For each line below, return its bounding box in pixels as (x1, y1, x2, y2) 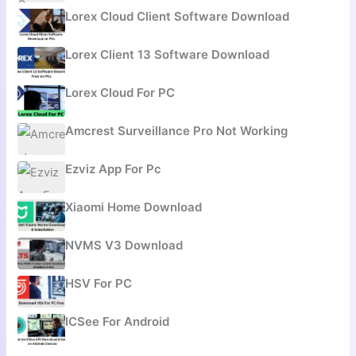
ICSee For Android (65, 314, 170, 330)
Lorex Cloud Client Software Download (65, 9, 290, 25)
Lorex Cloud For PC (65, 85, 176, 101)
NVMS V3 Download (65, 238, 184, 253)
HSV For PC (65, 276, 133, 292)
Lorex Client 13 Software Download (65, 47, 270, 63)
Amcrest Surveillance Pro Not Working (65, 123, 288, 139)
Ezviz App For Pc (65, 161, 162, 177)
